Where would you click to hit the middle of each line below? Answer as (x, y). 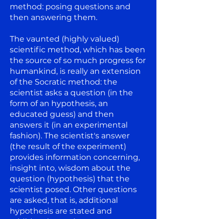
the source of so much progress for (78, 60)
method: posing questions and (70, 6)
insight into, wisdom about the (70, 168)
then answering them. (54, 17)
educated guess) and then (62, 114)
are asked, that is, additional (64, 200)
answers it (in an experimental (69, 125)
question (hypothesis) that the (70, 178)
